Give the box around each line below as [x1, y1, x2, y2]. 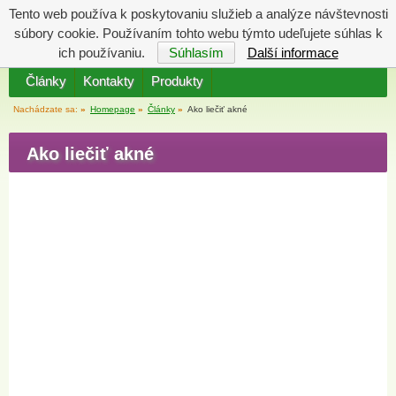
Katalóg [216, 16, 263, 31]
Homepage [90, 104, 135, 114]
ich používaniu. [57, 45, 148, 60]
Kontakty [83, 73, 134, 88]
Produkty [151, 73, 203, 88]
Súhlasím [168, 45, 224, 60]
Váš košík [308, 19, 366, 34]
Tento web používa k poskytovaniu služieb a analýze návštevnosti [8, 6, 388, 21]
